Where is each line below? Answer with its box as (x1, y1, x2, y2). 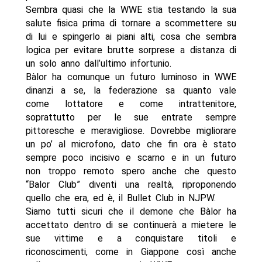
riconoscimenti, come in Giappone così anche (25, 246, 237, 258)
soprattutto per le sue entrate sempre (25, 112, 237, 123)
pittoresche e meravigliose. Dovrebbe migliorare (25, 125, 237, 137)
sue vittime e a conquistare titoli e (25, 233, 237, 244)
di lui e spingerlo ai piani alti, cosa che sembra (25, 31, 237, 43)
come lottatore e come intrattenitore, (25, 98, 237, 110)
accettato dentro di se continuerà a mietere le (25, 219, 237, 231)
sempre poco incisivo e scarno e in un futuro (25, 152, 237, 164)
